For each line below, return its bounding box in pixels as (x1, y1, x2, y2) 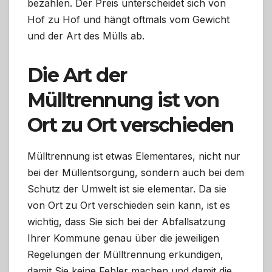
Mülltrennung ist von (27, 88, 219, 112)
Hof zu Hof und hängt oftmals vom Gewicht (27, 13, 229, 26)
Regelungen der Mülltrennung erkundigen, (27, 248, 223, 261)
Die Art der (27, 63, 127, 87)
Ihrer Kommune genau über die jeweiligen (27, 232, 219, 245)
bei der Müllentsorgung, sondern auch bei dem (27, 166, 244, 179)
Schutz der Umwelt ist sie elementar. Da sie (27, 183, 226, 195)
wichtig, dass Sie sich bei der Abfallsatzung (27, 216, 225, 228)
